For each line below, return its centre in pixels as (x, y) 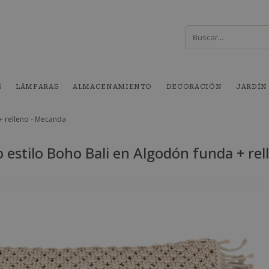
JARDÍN (252, 87)
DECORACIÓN (194, 87)
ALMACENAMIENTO (113, 87)
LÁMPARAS (37, 87)
